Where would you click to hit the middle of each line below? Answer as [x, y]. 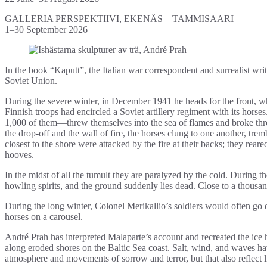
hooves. [19, 155]
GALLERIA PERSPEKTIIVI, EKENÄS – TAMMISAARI [119, 19]
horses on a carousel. [44, 217]
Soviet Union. [31, 81]
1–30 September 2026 [46, 30]
